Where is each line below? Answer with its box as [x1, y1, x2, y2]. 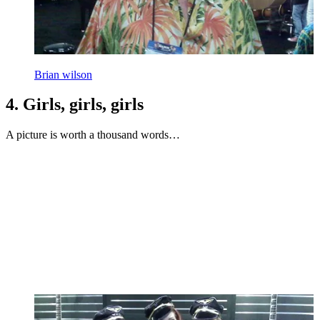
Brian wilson [34, 68, 92, 81]
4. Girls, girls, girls [6, 95, 144, 114]
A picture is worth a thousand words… [6, 129, 180, 141]
